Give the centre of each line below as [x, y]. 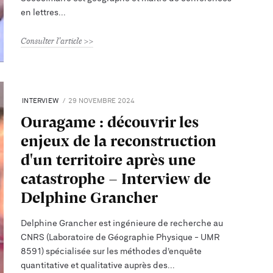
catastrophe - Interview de [116, 178]
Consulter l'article [51, 41]
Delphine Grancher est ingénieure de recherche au [122, 223]
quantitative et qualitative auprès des [94, 265]
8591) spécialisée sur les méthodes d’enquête [112, 251]
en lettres [40, 12]
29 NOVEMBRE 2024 [102, 101]
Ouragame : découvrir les [110, 121]
